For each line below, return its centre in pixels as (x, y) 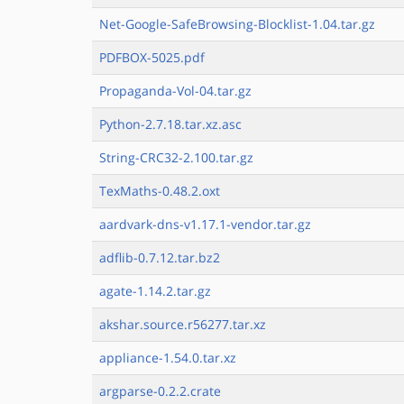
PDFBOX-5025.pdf (152, 57)
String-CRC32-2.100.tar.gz (176, 157)
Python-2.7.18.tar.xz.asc (170, 124)
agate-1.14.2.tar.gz (155, 291)
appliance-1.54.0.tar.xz (168, 358)
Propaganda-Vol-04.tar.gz (175, 91)
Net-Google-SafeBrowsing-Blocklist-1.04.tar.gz (237, 24)
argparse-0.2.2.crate (160, 391)
